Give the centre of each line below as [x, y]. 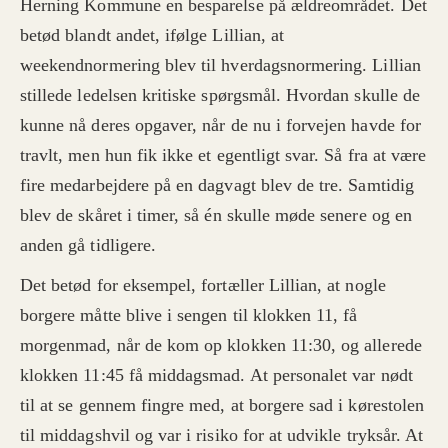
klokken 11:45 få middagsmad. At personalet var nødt [216, 375]
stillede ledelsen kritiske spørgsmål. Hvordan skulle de [220, 95]
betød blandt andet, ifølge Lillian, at [152, 35]
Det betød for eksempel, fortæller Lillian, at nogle [203, 285]
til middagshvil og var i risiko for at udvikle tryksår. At [222, 435]
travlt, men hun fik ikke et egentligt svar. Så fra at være [223, 155]
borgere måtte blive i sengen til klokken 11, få [189, 315]
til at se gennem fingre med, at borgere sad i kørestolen [222, 405]
